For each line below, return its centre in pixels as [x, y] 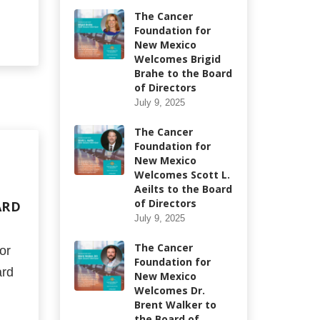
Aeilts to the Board [183, 189]
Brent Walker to [175, 305]
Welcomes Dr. [169, 290]
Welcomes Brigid [177, 59]
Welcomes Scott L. [182, 175]
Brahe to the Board [183, 73]
